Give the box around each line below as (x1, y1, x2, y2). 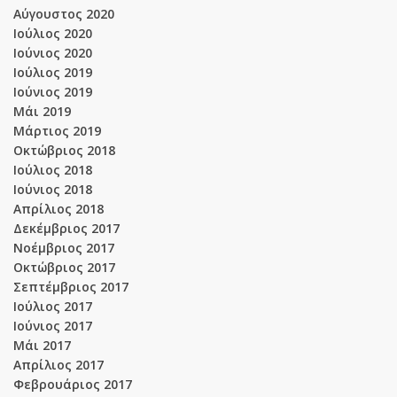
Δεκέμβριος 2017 (13, 219, 120, 237)
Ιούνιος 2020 (13, 43, 92, 61)
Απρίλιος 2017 (13, 355, 104, 373)
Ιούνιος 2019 (13, 82, 92, 100)
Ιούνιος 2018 (13, 180, 92, 198)
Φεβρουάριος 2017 (13, 375, 132, 393)
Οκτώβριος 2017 (13, 258, 115, 276)
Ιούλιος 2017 (13, 297, 92, 315)
